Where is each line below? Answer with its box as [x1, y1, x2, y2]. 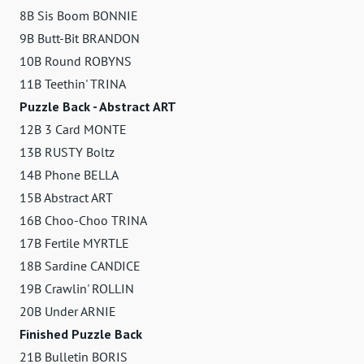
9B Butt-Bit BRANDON [19, 29, 140, 46]
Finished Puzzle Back [19, 325, 142, 342]
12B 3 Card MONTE [19, 120, 127, 137]
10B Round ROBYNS [19, 52, 132, 69]
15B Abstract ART [19, 188, 113, 206]
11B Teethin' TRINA [19, 75, 126, 92]
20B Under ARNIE [19, 302, 116, 319]
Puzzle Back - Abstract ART [19, 97, 176, 115]
